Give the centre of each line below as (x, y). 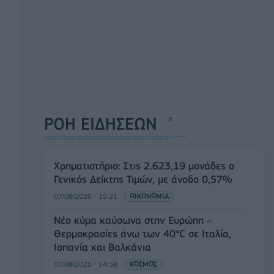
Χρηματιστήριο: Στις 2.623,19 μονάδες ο (144, 165)
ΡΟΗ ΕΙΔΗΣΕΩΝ (101, 124)
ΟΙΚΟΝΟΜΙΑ (149, 196)
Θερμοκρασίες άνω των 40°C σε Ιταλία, (143, 233)
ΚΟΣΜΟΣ (143, 264)
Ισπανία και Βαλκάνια (102, 247)
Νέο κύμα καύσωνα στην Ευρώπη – (133, 220)
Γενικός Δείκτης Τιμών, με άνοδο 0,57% (143, 179)
